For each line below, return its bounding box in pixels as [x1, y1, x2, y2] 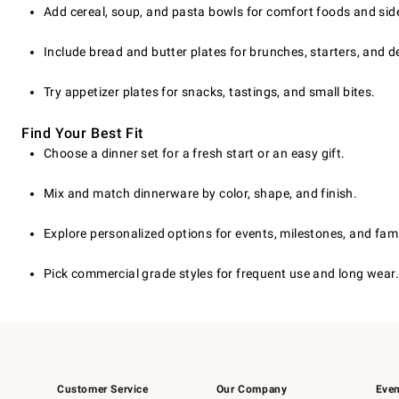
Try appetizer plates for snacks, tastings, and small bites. [44, 85, 376, 100]
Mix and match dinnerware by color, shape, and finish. [44, 186, 358, 201]
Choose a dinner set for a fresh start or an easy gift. [44, 146, 346, 161]
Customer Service [57, 383, 149, 396]
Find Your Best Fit [21, 125, 143, 142]
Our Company [216, 383, 288, 396]
